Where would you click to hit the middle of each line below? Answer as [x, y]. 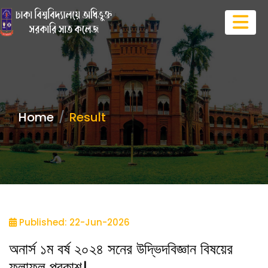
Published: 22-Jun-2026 [73, 222]
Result [88, 117]
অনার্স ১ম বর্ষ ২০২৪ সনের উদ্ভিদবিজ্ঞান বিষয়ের [121, 249]
